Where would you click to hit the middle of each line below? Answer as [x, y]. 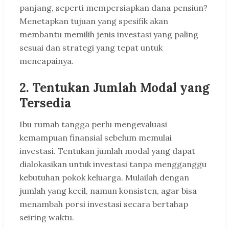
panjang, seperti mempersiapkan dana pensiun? [113, 8]
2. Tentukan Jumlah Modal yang [114, 88]
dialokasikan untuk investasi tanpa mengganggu [113, 164]
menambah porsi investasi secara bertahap [104, 204]
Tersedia [45, 103]
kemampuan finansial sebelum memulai [96, 138]
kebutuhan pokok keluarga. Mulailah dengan [104, 178]
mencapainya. [47, 61]
